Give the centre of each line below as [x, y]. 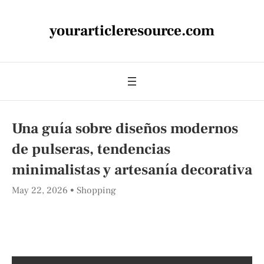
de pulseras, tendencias [91, 149]
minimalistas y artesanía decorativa [132, 170]
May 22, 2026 [41, 190]
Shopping [96, 190]
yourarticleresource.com [132, 31]
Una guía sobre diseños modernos [125, 128]
